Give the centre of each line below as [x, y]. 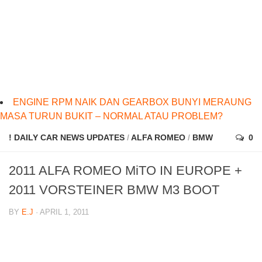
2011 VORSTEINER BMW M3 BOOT [114, 190]
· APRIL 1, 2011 [61, 212]
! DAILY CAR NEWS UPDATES [67, 138]
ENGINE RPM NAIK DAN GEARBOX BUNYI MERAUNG [132, 102]
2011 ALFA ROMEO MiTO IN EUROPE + [125, 171]
